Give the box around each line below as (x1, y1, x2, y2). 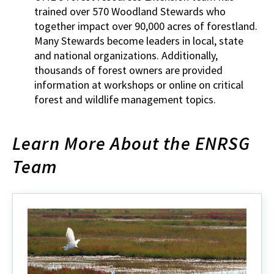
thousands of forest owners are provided (34, 63, 223, 77)
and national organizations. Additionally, (34, 48, 218, 62)
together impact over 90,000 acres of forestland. (34, 19, 257, 33)
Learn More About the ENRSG (12, 131, 251, 155)
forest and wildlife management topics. (34, 92, 216, 106)
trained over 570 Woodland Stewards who (34, 4, 226, 18)
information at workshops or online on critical (34, 78, 243, 92)
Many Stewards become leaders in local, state (34, 34, 243, 48)
